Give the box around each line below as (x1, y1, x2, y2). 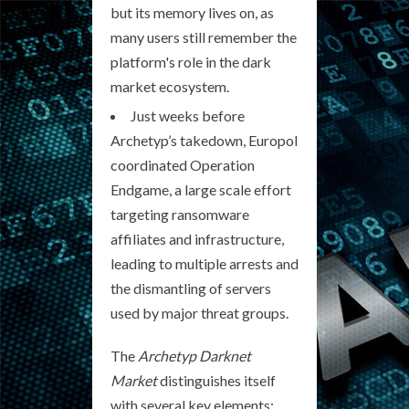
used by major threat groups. (110, 304, 288, 321)
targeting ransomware (110, 205, 249, 223)
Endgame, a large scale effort (110, 181, 291, 198)
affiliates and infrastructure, (110, 230, 284, 247)
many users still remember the (110, 28, 297, 46)
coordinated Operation (110, 156, 255, 173)
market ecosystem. (110, 78, 229, 95)
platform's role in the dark (110, 53, 271, 70)
